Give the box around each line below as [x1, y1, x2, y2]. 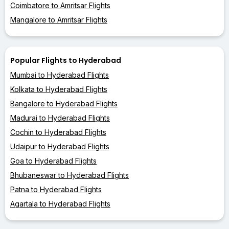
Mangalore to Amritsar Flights [10, 15, 107, 24]
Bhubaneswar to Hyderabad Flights [10, 170, 129, 179]
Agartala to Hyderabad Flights [10, 199, 110, 208]
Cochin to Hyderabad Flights [10, 127, 106, 136]
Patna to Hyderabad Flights [10, 185, 102, 194]
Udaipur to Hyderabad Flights [10, 142, 109, 151]
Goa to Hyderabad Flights [10, 156, 97, 165]
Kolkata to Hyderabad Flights [10, 84, 107, 94]
